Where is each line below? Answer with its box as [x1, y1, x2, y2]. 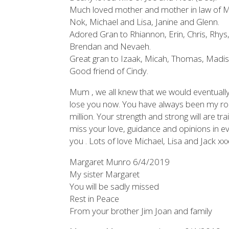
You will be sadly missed [70, 180, 159, 192]
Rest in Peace [70, 192, 120, 204]
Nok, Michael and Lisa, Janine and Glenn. [70, 15, 220, 28]
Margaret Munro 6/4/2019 [70, 155, 170, 168]
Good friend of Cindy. [70, 64, 149, 77]
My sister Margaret [70, 168, 140, 180]
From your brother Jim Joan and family [70, 204, 213, 217]
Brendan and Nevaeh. [70, 40, 151, 52]
